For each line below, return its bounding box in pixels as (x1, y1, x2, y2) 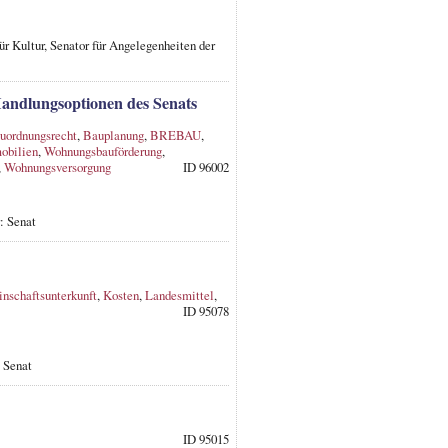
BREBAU (149, 125, 201, 144)
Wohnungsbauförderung (43, 141, 162, 160)
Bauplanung (82, 125, 144, 144)
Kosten (102, 285, 139, 304)
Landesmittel (144, 285, 214, 304)
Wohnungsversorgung (3, 157, 111, 176)
